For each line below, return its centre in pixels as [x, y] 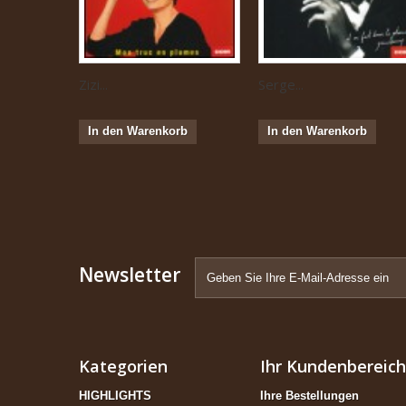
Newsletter [130, 274]
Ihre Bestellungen [309, 395]
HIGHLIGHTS [115, 395]
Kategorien [123, 366]
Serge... [281, 84]
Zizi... [93, 84]
